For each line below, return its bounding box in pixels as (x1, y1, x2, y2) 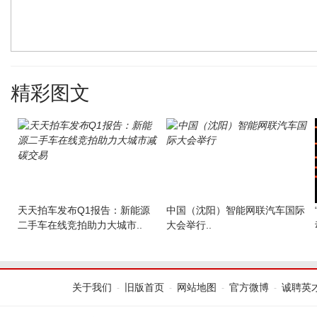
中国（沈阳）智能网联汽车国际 (166, 204, 305, 216)
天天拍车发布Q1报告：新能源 (18, 204, 150, 216)
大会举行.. (166, 219, 212, 231)
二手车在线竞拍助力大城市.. (18, 219, 142, 231)
